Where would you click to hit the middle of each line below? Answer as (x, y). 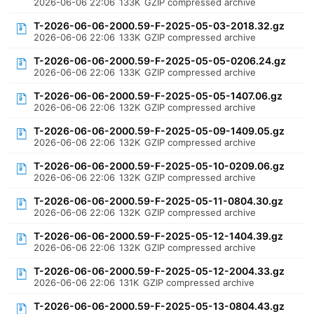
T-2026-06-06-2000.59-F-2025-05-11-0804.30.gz (159, 201)
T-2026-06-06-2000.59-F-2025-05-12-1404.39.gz (159, 236)
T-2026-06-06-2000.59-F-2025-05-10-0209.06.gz (159, 166)
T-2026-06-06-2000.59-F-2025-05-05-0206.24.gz (160, 61)
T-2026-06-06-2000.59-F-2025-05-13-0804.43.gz (159, 306)
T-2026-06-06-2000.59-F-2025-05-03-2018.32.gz (159, 26)
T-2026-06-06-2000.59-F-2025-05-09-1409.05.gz (159, 131)
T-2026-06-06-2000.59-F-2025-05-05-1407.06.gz (158, 96)
